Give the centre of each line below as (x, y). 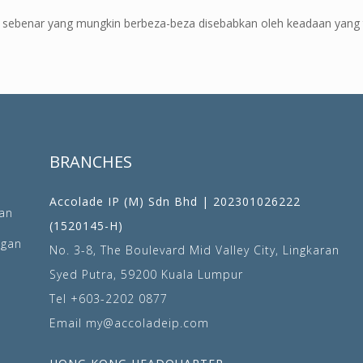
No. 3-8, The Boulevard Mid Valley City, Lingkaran (194, 250)
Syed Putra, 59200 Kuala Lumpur (146, 274)
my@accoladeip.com (147, 322)
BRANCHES (90, 161)
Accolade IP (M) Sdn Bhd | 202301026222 (175, 201)
